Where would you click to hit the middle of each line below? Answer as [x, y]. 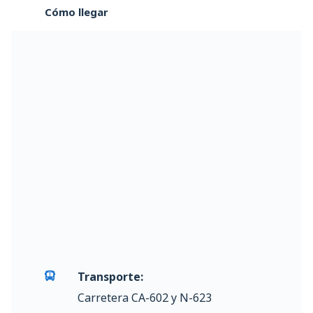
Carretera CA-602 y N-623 [145, 297]
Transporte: [110, 276]
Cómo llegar [77, 12]
